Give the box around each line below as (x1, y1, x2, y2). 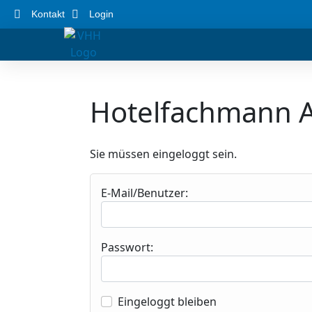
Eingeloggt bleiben (118, 294, 217, 309)
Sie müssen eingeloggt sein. (90, 146, 237, 162)
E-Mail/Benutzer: (101, 185, 188, 201)
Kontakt (31, 8, 65, 19)
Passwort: (101, 240, 153, 255)
